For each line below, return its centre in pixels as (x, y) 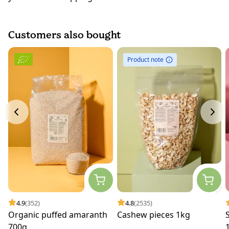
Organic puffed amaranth (58, 214)
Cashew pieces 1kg (153, 214)
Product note (145, 60)
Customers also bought (64, 35)
